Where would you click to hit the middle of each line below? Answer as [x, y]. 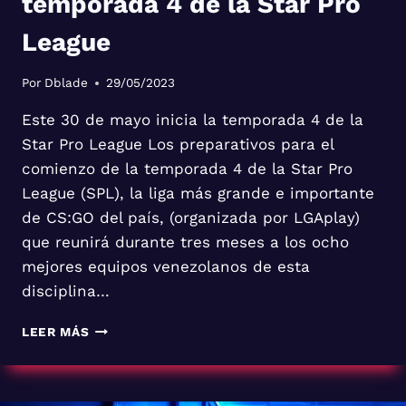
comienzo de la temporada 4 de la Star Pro [187, 169]
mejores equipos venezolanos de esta [166, 267]
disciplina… [66, 291]
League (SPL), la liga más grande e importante [198, 193]
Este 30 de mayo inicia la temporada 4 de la [193, 120]
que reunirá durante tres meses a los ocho [185, 242]
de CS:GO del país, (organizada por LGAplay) [191, 218]
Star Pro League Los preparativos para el [178, 145]
